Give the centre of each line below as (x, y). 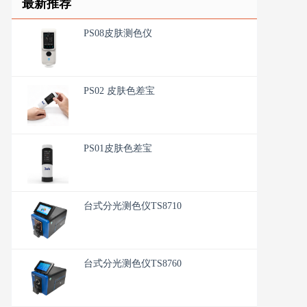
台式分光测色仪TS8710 (133, 206)
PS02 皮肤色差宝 (119, 90)
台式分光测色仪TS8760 (133, 263)
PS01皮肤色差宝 (118, 148)
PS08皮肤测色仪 (118, 33)
